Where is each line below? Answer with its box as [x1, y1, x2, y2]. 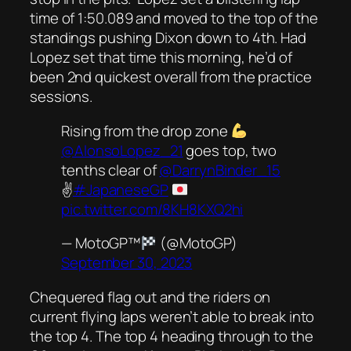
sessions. [30, 86, 93, 107]
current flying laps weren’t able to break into [30, 306, 315, 327]
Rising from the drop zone [61, 120, 231, 141]
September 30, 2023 [61, 252, 193, 273]
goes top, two [183, 139, 277, 161]
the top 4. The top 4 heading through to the [30, 325, 313, 346]
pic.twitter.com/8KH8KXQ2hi [61, 198, 244, 219]
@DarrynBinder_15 [159, 159, 280, 180]
